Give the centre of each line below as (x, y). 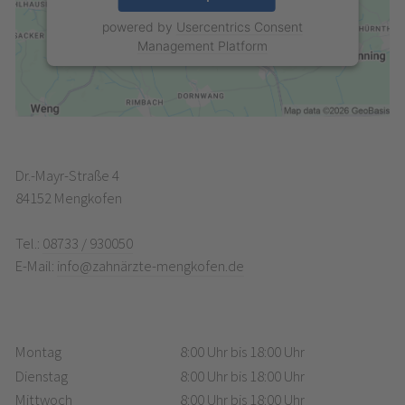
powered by (139, 26)
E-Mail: (36, 267)
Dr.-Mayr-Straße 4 (67, 176)
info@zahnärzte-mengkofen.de (150, 267)
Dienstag (41, 376)
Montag (38, 353)
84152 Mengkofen (68, 199)
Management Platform (202, 45)
